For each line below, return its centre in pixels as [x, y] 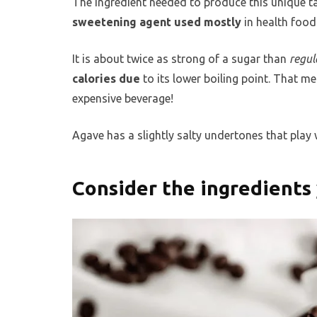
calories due [106, 78]
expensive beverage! [123, 98]
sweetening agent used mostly [157, 22]
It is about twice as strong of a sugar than [181, 58]
